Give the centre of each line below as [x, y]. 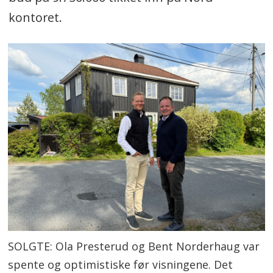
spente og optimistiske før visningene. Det [121, 264]
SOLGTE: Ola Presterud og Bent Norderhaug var [134, 246]
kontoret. [35, 17]
